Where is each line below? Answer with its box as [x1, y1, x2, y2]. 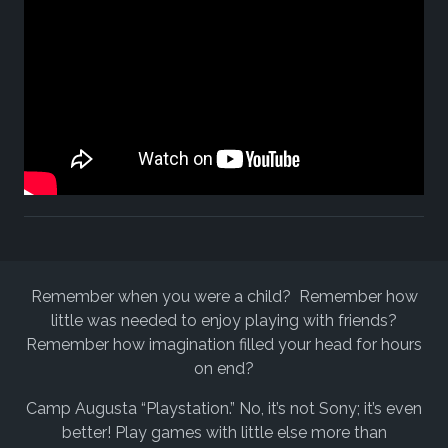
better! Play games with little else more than [61, 423, 387, 443]
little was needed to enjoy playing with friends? [51, 311, 397, 331]
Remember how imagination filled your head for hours [26, 335, 422, 355]
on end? [194, 359, 254, 379]
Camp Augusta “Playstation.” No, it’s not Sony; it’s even [26, 399, 422, 419]
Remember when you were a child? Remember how [30, 287, 418, 307]
